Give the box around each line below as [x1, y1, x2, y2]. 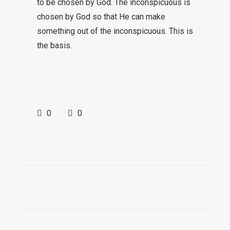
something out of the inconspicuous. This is [37, 26, 193, 36]
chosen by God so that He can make [37, 12, 165, 22]
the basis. [37, 41, 72, 50]
